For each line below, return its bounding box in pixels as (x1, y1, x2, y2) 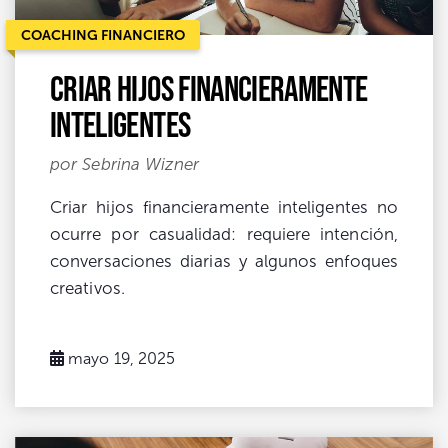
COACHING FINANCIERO (21, 26, 185, 43)
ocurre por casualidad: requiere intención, (50, 224, 398, 244)
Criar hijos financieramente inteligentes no (50, 197, 398, 217)
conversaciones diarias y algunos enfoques (50, 251, 398, 271)
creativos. (50, 278, 125, 298)
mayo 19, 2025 (68, 349, 176, 367)
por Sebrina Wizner (50, 154, 200, 174)
